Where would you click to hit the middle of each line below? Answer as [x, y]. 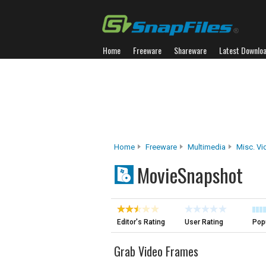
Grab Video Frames [156, 251]
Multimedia [207, 147]
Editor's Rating [141, 222]
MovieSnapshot [190, 175]
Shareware [190, 50]
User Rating [204, 222]
